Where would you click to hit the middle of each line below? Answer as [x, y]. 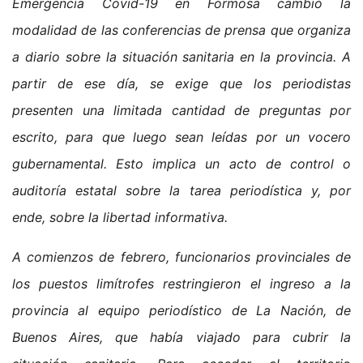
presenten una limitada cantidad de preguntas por [181, 110]
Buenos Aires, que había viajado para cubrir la [181, 337]
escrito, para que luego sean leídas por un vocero [181, 137]
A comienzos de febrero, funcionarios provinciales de [181, 256]
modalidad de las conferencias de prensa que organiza [181, 30]
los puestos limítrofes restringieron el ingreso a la [181, 283]
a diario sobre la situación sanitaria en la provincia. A [181, 56]
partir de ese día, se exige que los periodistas [181, 83]
